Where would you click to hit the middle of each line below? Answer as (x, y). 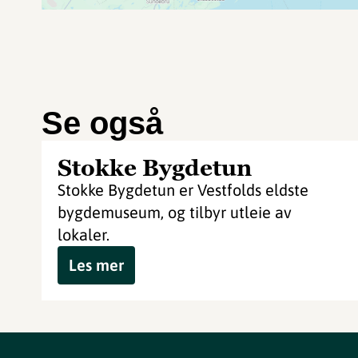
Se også (102, 123)
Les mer (96, 265)
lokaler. (84, 235)
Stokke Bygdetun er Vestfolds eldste (183, 190)
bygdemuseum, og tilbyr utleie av (175, 212)
